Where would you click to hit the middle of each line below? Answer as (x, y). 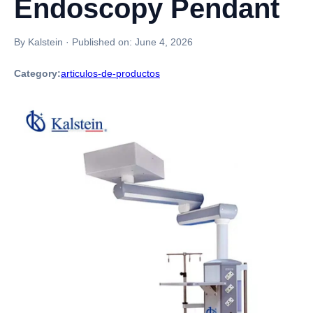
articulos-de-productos (110, 73)
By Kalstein (38, 42)
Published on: (103, 42)
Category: (37, 73)
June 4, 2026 (164, 42)
